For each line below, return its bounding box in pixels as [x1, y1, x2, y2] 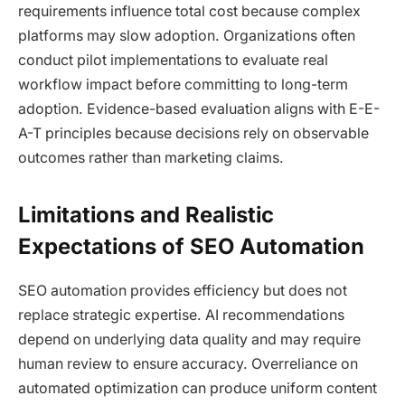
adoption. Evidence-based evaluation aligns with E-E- [18, 99, 380, 118]
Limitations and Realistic [18, 201, 274, 228]
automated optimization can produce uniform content [18, 379, 377, 397]
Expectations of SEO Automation [18, 232, 364, 259]
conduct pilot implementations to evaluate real [18, 51, 328, 69]
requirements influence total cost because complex [18, 2, 361, 20]
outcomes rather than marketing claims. [18, 148, 284, 166]
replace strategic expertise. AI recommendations [18, 306, 344, 324]
